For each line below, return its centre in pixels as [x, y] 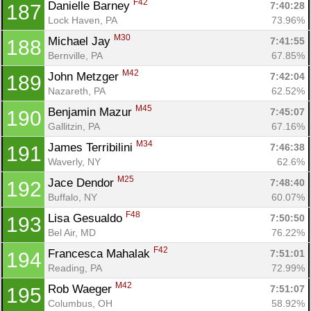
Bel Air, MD [72, 232]
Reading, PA [75, 268]
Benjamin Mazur [92, 112]
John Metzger [85, 76]
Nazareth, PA [77, 91]
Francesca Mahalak [101, 253]
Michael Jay [81, 41]
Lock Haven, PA [83, 20]
